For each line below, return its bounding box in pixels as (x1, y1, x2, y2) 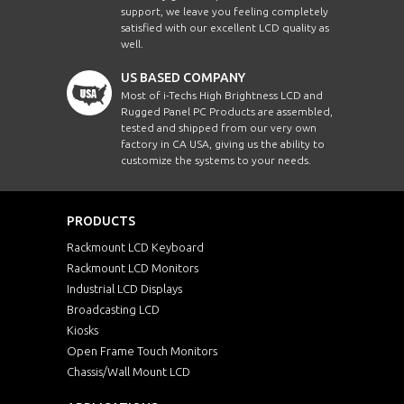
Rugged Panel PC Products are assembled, (121, 105, 333, 117)
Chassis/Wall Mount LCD (67, 364, 190, 378)
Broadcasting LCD (67, 302, 160, 316)
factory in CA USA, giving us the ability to (121, 137, 325, 150)
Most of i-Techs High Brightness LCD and (121, 88, 323, 101)
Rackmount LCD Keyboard (67, 240, 204, 253)
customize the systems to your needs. (121, 153, 311, 166)
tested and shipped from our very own (121, 121, 317, 133)
